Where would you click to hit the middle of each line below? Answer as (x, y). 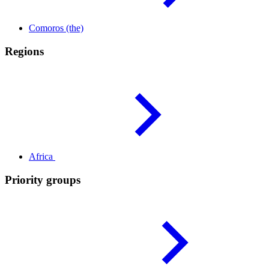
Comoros (47, 28)
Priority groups (43, 180)
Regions (24, 52)
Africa (42, 156)
